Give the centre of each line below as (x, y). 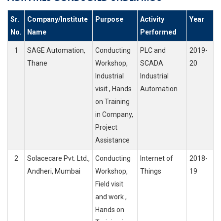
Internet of (157, 159)
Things (151, 171)
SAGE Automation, (56, 51)
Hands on (110, 210)
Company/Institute (57, 19)
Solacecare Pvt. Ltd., (58, 159)
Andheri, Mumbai (54, 171)
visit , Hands (113, 89)
